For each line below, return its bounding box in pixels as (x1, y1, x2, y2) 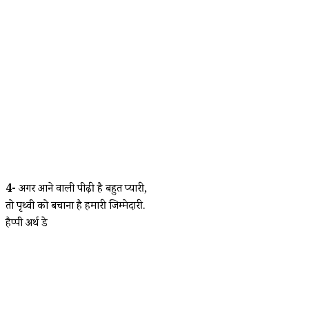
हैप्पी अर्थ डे (6, 215, 48, 233)
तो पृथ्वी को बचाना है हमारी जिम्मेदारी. (6, 198, 146, 216)
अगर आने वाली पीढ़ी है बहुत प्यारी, (16, 181, 147, 199)
